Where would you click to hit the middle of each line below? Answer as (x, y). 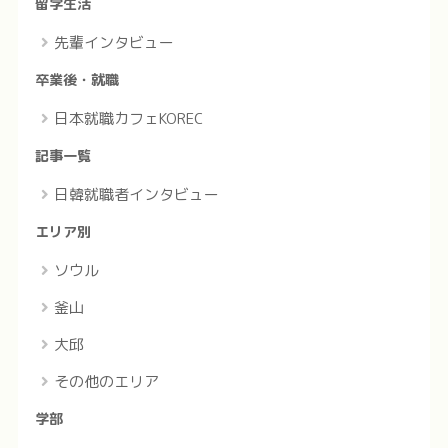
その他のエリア (106, 381)
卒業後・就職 (76, 79)
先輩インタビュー (113, 42)
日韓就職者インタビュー (136, 194)
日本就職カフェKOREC (128, 118)
